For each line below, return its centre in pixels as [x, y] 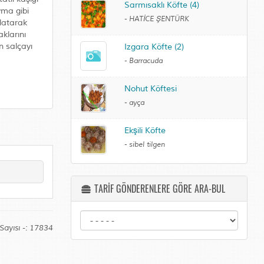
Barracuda [146, 61]
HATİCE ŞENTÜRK [159, 19]
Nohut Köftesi [150, 89]
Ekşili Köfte [145, 131]
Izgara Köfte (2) [154, 47]
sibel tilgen [147, 145]
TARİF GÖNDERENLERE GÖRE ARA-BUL [159, 189]
